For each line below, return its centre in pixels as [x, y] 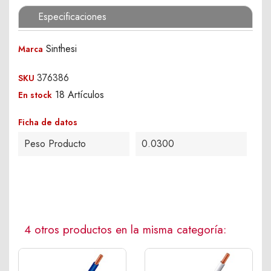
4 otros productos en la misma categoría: [125, 230]
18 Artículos [80, 95]
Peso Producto [55, 144]
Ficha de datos [48, 122]
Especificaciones [72, 17]
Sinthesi [61, 49]
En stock [35, 95]
